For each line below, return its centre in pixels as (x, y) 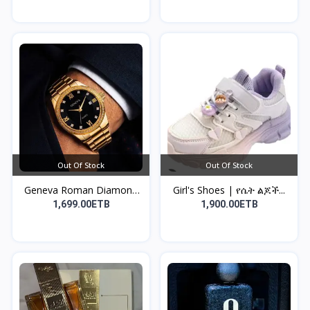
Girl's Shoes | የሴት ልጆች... (229, 190)
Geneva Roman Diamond (81, 190)
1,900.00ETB (229, 204)
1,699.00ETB (81, 204)
